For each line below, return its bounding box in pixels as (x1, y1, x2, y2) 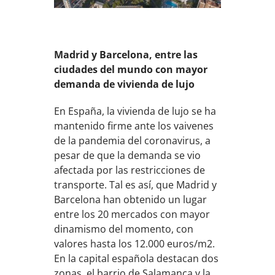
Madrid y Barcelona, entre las (54, 47, 198, 61)
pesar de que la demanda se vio (54, 148, 201, 162)
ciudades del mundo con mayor (54, 62, 208, 76)
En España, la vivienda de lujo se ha (54, 104, 217, 118)
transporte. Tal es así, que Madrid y (54, 177, 217, 192)
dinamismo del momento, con (54, 222, 194, 236)
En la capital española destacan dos (54, 251, 219, 265)
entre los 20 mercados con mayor (54, 207, 211, 221)
